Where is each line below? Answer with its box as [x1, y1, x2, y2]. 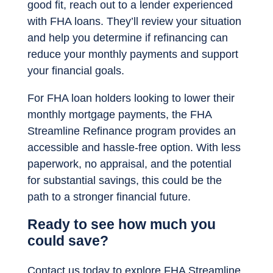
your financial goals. [27, 65, 124, 77]
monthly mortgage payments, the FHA [27, 108, 211, 121]
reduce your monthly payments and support [27, 48, 238, 61]
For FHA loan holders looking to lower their [27, 92, 235, 105]
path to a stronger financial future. [27, 191, 191, 204]
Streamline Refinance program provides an [27, 125, 236, 138]
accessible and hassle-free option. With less [27, 141, 241, 154]
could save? [27, 233, 108, 249]
